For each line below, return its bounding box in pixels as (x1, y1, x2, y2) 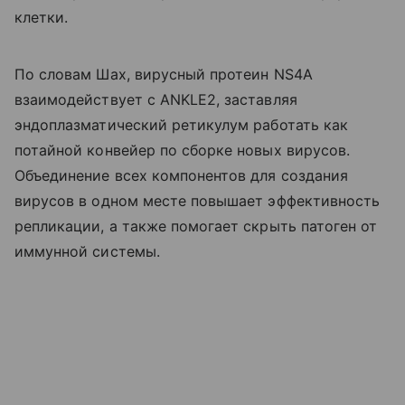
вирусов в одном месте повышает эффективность (14, 191, 381, 210)
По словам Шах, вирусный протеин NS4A (14, 64, 313, 83)
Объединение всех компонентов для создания (14, 165, 348, 184)
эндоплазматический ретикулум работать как (14, 115, 348, 134)
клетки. (14, 7, 69, 26)
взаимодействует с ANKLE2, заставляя (14, 89, 297, 108)
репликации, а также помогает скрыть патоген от (14, 216, 378, 235)
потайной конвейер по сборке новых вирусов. (14, 140, 351, 159)
